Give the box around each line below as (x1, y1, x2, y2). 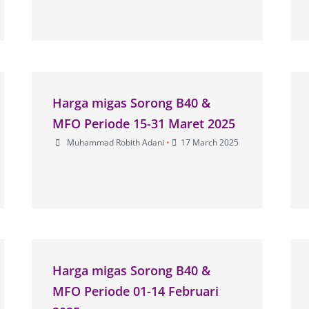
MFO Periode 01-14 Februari (52, 282, 219, 299)
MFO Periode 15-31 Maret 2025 (52, 114, 236, 132)
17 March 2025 (181, 136, 239, 148)
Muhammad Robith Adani (67, 136, 165, 148)
